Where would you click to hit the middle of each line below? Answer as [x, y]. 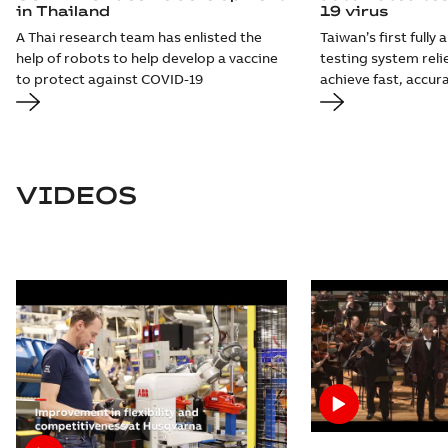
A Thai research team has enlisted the [139, 36]
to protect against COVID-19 [109, 78]
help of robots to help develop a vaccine [147, 57]
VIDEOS [76, 194]
